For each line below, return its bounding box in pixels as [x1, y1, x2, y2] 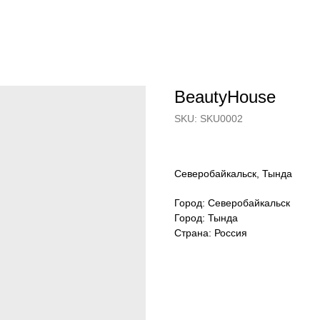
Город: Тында [174, 212, 238, 224]
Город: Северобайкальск [174, 197, 290, 209]
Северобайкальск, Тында [174, 168, 292, 179]
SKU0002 [200, 113, 243, 124]
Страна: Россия [174, 227, 247, 239]
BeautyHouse [174, 87, 276, 106]
